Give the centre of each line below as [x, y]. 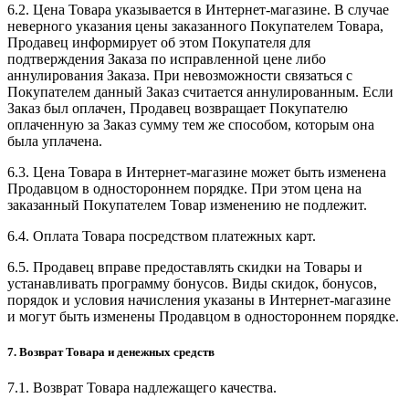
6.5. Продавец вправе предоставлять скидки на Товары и [185, 267]
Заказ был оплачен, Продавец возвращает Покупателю [178, 109]
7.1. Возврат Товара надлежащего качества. [142, 388]
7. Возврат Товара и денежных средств [111, 352]
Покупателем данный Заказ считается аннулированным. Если [200, 92]
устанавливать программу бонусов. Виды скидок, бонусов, [192, 284]
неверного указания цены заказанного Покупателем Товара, [195, 26]
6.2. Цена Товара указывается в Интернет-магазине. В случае [198, 10]
